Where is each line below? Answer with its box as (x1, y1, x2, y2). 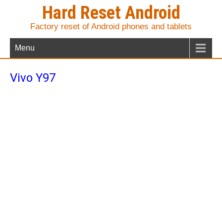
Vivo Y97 (10, 71, 55, 85)
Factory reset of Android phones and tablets (30, 22, 192, 31)
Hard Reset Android (42, 2, 180, 23)
